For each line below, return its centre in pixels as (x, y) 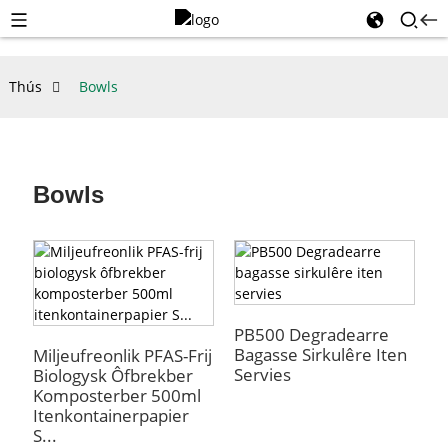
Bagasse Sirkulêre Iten (320, 354)
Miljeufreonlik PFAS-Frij (122, 355)
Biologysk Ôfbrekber (112, 375)
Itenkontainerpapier (110, 415)
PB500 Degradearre (311, 334)
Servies (262, 374)
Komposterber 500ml (116, 395)
